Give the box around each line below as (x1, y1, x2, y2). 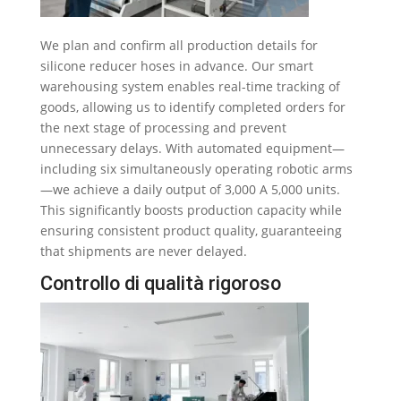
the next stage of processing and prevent (39, 119, 286, 136)
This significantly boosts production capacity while (39, 201, 342, 218)
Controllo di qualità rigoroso (39, 272, 281, 294)
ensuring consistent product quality (39, 222, 255, 239)
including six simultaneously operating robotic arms (39, 160, 353, 177)
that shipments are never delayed (39, 243, 243, 260)
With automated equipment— (165, 140, 345, 157)
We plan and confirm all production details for (39, 37, 318, 54)
